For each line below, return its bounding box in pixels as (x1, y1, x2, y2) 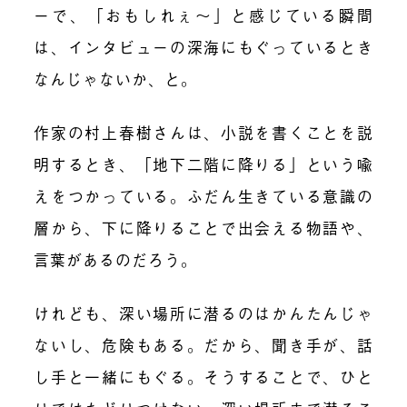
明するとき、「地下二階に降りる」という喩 (34, 153, 373, 176)
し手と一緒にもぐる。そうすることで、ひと (34, 365, 373, 389)
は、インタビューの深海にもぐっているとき (34, 35, 373, 59)
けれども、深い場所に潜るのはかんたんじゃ (34, 302, 373, 325)
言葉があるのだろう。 (34, 248, 198, 272)
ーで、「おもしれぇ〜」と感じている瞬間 (34, 4, 373, 27)
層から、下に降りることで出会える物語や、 (34, 216, 373, 240)
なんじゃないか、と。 (34, 67, 198, 91)
